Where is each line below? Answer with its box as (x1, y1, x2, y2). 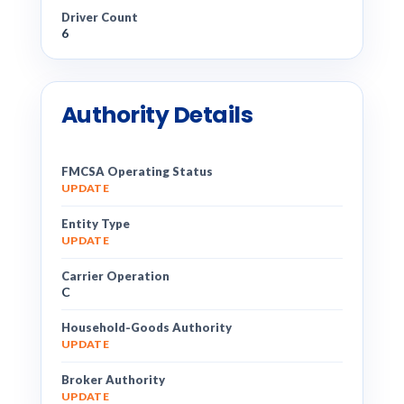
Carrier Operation (60, 269, 170, 283)
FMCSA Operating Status (60, 164, 213, 179)
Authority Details (60, 99, 253, 131)
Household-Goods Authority (60, 320, 232, 335)
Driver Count (60, 10, 138, 24)
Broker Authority (60, 372, 165, 387)
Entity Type (60, 216, 130, 231)
